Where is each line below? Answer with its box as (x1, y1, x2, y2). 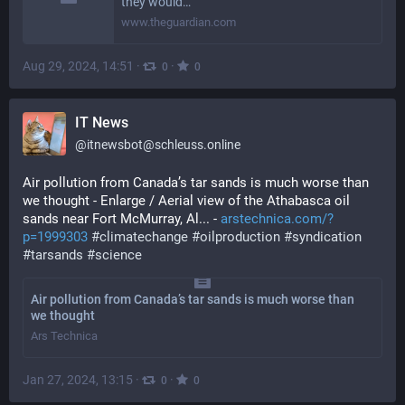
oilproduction (200, 229, 280, 245)
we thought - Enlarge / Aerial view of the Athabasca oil (23, 193, 350, 209)
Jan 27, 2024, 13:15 (23, 372, 133, 387)
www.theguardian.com (121, 15, 236, 29)
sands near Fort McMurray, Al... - (23, 211, 221, 227)
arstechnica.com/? (221, 211, 334, 227)
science (95, 247, 142, 263)
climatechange (99, 229, 188, 245)
